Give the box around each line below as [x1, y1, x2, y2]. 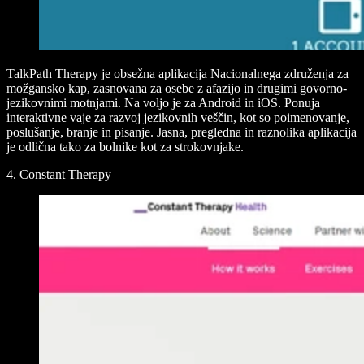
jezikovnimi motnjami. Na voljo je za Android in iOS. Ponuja [6, 96, 320, 110]
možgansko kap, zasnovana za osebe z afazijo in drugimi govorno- [6, 81, 347, 96]
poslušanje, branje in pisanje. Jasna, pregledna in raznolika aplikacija [6, 125, 357, 140]
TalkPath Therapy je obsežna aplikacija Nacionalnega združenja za [6, 67, 349, 81]
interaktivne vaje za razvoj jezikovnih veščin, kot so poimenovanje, [6, 110, 349, 125]
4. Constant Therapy [6, 167, 111, 182]
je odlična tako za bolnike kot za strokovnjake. [6, 140, 244, 154]
